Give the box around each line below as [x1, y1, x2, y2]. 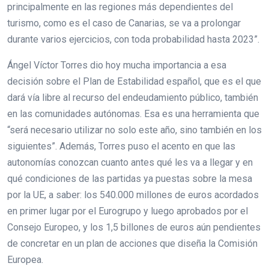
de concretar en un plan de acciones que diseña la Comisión [7, 237, 258, 249]
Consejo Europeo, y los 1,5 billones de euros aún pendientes [7, 221, 261, 233]
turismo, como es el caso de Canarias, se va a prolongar [7, 17, 241, 29]
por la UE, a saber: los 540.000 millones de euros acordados [7, 189, 259, 201]
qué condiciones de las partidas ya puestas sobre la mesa [7, 172, 252, 184]
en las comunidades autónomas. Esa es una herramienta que [7, 107, 259, 119]
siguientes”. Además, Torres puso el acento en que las [7, 140, 235, 152]
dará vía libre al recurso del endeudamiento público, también [7, 91, 258, 103]
